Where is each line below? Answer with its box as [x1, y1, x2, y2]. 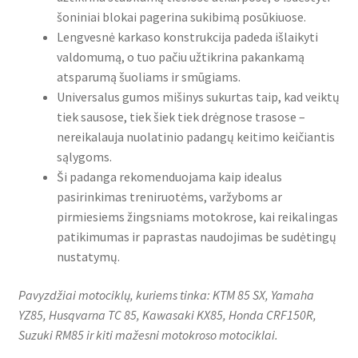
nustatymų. [56, 249, 120, 265]
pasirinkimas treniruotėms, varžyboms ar [56, 189, 282, 205]
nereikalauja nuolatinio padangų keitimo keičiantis [56, 129, 335, 145]
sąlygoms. [56, 149, 112, 165]
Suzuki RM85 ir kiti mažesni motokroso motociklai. [18, 326, 278, 343]
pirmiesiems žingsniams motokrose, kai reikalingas [56, 209, 338, 225]
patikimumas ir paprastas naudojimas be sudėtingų [56, 229, 336, 245]
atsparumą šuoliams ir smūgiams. [56, 69, 241, 86]
